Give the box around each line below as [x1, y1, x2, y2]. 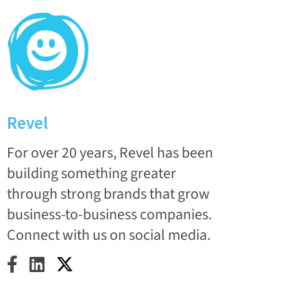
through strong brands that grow [7, 183, 210, 206]
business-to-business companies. [7, 204, 212, 226]
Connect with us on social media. [7, 224, 210, 247]
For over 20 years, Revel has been [7, 142, 213, 164]
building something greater [7, 162, 176, 185]
